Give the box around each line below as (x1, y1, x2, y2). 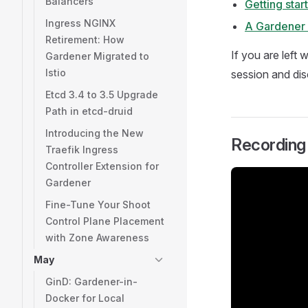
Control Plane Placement (45, 215, 164, 227)
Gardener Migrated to (45, 50, 149, 62)
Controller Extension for (45, 160, 159, 172)
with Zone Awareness (45, 232, 149, 243)
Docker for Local (45, 292, 124, 304)
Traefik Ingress (45, 144, 118, 155)
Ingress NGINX (45, 17, 115, 29)
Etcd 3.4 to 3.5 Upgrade (45, 89, 158, 100)
